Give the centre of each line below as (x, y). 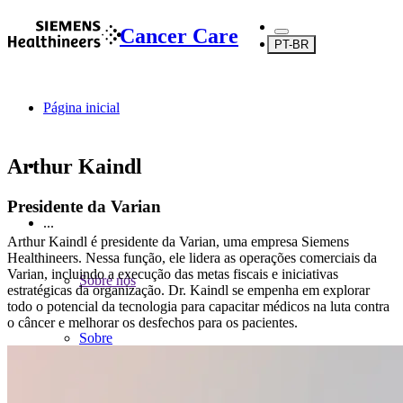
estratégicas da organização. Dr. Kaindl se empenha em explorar (188, 290)
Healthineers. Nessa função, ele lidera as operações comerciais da (192, 257)
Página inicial (81, 107)
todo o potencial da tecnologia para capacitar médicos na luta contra (198, 306)
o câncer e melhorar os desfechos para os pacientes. (152, 322)
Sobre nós (107, 280)
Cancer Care (179, 36)
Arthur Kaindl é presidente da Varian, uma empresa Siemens (178, 241)
